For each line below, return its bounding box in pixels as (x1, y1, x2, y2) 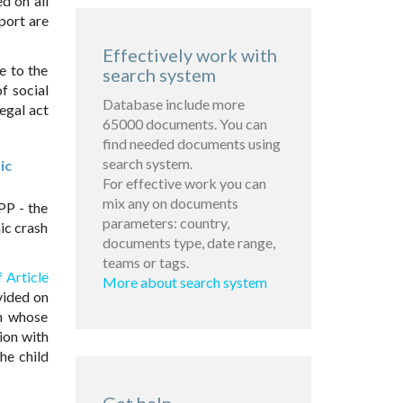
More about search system (102, 273, 267, 291)
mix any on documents (102, 194, 238, 212)
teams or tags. (102, 254, 189, 272)
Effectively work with (102, 44, 277, 67)
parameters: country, (102, 214, 229, 232)
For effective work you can (102, 175, 266, 193)
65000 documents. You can (102, 115, 267, 133)
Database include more (102, 95, 245, 113)
